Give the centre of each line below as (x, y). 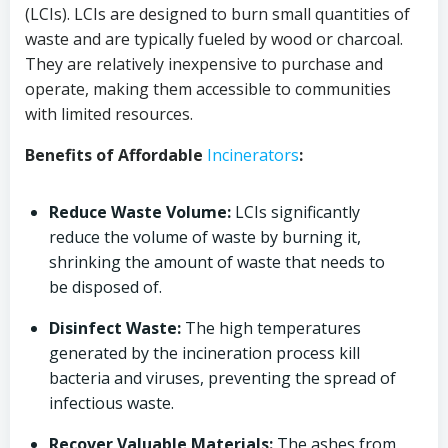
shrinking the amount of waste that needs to (217, 262)
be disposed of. (105, 287)
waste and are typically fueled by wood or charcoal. (214, 39)
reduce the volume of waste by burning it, (205, 237)
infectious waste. (111, 403)
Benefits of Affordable (116, 155)
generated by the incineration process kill (204, 353)
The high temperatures (271, 328)
